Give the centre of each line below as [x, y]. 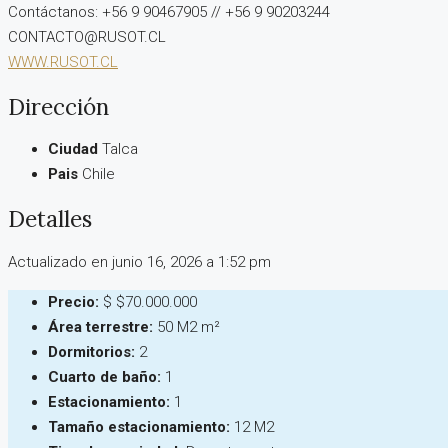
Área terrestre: [100, 326]
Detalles [50, 219]
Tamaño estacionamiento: [139, 426]
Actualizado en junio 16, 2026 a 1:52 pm [139, 261]
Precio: [73, 301]
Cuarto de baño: [104, 376]
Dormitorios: [91, 351]
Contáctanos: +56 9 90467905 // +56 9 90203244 [169, 12]
